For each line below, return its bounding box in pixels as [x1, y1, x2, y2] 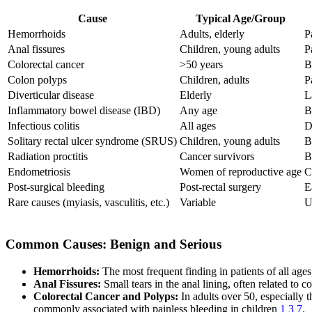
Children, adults [180, 74, 249, 86]
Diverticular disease [8, 89, 94, 102]
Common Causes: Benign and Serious [6, 237, 221, 252]
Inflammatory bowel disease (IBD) [8, 104, 160, 117]
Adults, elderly [180, 28, 244, 40]
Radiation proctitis [8, 150, 88, 163]
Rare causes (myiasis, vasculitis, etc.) [8, 196, 169, 209]
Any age [180, 104, 217, 117]
